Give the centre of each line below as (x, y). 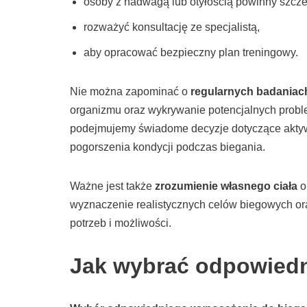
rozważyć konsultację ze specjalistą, (172, 27)
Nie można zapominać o (130, 92)
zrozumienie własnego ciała (226, 186)
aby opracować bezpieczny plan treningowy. (191, 53)
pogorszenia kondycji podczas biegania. (168, 147)
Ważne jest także (112, 186)
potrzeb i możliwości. (121, 223)
